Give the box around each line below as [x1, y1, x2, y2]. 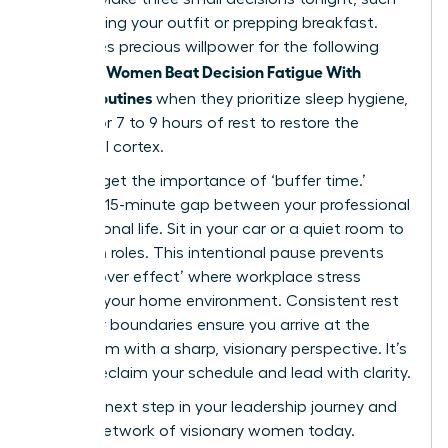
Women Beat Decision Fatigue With [106, 60, 361, 81]
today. [304, 422, 355, 439]
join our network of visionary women [37, 422, 304, 439]
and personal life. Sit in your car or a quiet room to [37, 220, 404, 237]
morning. [37, 64, 106, 81]
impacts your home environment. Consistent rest [37, 292, 399, 309]
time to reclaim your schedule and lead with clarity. [37, 364, 411, 381]
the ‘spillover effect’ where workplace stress [37, 268, 361, 285]
